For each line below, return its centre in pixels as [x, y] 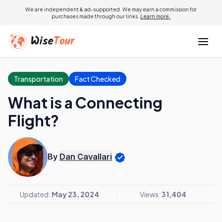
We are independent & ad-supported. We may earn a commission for [111, 9]
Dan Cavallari [86, 157]
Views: [150, 194]
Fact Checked [98, 79]
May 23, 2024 [75, 194]
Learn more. [155, 16]
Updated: [36, 194]
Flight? [33, 120]
